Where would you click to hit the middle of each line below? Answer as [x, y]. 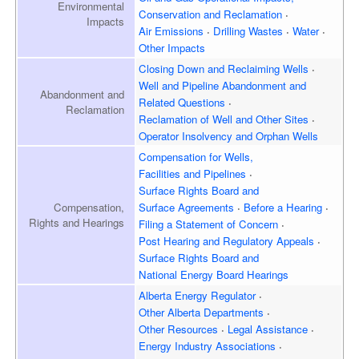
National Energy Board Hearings [214, 274]
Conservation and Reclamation [211, 14]
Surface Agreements [187, 207]
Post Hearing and [179, 240]
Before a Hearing [283, 207]
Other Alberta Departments [202, 312]
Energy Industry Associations [208, 345]
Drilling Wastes [248, 30]
